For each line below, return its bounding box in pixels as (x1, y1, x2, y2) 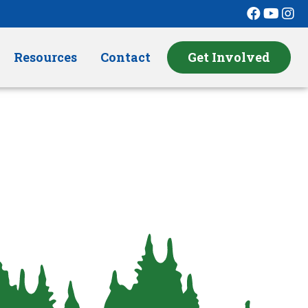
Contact (100, 49, 151, 65)
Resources (14, 49, 77, 65)
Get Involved (188, 49, 270, 65)
